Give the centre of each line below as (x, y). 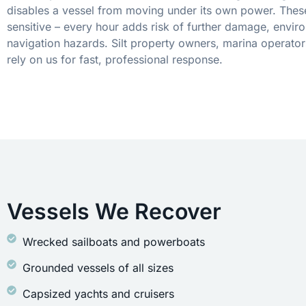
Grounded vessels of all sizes (98, 267)
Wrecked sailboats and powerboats (113, 241)
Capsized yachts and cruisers (98, 293)
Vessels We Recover (114, 211)
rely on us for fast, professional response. (115, 60)
